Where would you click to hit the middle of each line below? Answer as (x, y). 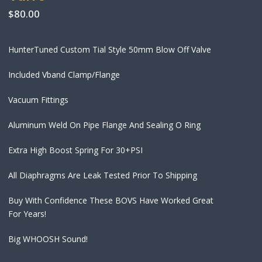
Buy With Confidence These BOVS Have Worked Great (111, 201)
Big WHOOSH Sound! (48, 239)
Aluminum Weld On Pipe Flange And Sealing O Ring (105, 125)
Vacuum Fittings (39, 100)
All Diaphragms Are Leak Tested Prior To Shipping (103, 175)
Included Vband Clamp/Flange (64, 75)
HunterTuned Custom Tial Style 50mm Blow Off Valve (110, 50)
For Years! (27, 214)
